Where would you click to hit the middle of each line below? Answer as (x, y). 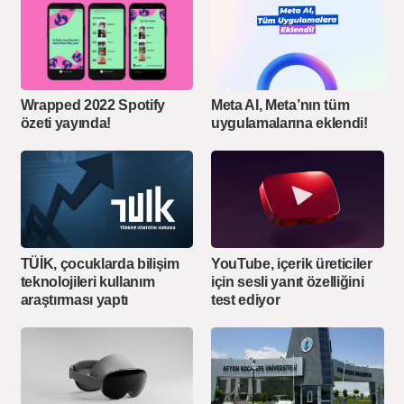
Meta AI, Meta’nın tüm (280, 106)
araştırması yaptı (74, 299)
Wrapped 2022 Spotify (93, 106)
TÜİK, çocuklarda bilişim (100, 263)
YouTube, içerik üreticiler (292, 263)
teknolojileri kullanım (87, 281)
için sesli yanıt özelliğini (288, 281)
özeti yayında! (66, 124)
